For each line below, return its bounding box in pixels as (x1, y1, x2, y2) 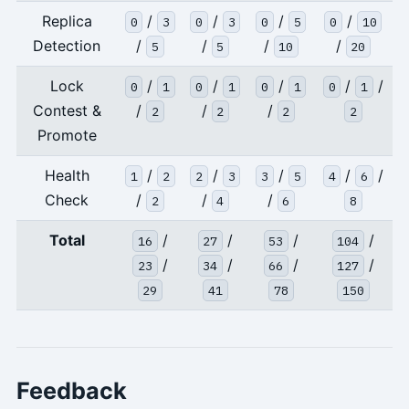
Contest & (32, 100, 101, 120)
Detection (33, 36, 101, 55)
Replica (41, 11, 92, 30)
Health (44, 165, 89, 184)
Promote (37, 125, 97, 144)
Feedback (16, 376, 127, 404)
